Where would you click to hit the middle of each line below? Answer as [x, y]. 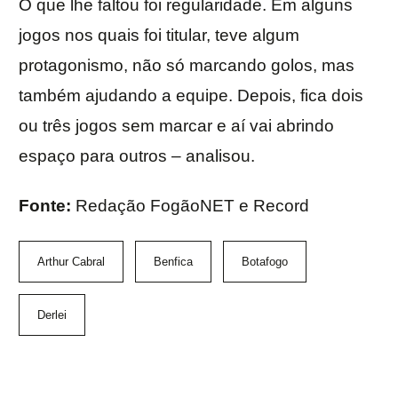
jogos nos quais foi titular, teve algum [159, 36]
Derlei [52, 315]
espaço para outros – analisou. [137, 156]
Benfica [173, 262]
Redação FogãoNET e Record [192, 206]
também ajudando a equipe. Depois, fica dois [191, 96]
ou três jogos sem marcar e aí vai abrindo [176, 126]
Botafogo [265, 262]
